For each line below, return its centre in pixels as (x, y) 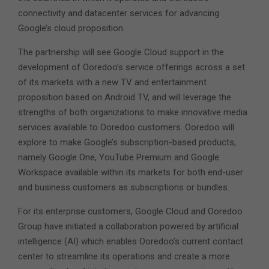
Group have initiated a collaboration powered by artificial (128, 227)
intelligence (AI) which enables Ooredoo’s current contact (131, 242)
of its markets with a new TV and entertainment (112, 83)
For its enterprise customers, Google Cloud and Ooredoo (130, 212)
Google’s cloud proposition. (71, 29)
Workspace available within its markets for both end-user (131, 173)
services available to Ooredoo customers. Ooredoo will (126, 128)
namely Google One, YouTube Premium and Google (119, 158)
